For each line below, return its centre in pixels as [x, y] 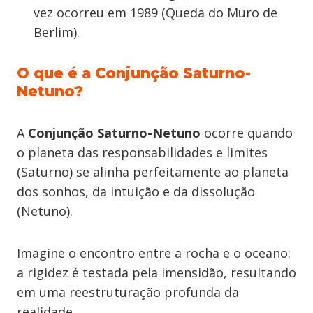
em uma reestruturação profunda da [128, 292]
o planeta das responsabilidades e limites [142, 152]
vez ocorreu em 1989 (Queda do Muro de [155, 13]
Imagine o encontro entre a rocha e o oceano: [154, 253]
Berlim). [57, 32]
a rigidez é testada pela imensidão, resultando [156, 272]
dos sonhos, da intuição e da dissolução [136, 191]
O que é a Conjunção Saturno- [134, 73]
